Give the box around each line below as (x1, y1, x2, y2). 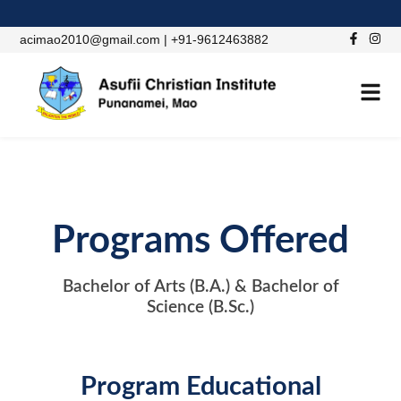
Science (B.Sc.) (147, 299, 254, 316)
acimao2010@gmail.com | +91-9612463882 (20, 32, 269, 47)
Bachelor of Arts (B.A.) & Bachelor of (62, 278, 339, 295)
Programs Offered (52, 223, 349, 260)
